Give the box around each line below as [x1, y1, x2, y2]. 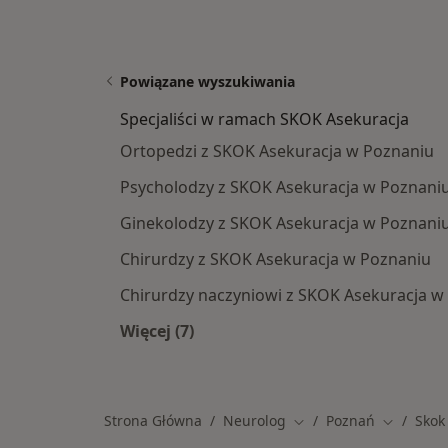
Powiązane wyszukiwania [120, 72, 295, 91]
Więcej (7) [120, 320, 194, 342]
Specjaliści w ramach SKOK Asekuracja [120, 108, 409, 130]
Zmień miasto [292, 411, 383, 431]
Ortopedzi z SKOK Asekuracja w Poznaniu [120, 140, 434, 162]
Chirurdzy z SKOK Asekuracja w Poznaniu [120, 248, 431, 270]
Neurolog [223, 411, 286, 430]
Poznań [326, 411, 375, 430]
